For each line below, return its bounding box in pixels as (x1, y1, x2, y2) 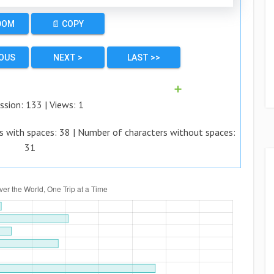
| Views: (42, 98, 78, 111)
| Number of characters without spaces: (70, 126, 236, 138)
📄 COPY (51, 19, 84, 29)
